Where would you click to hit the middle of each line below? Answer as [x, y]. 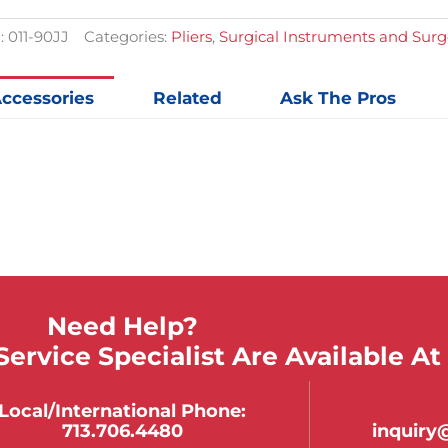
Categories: [126, 36]
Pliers [192, 36]
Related [187, 97]
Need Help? [122, 326]
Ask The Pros [337, 97]
